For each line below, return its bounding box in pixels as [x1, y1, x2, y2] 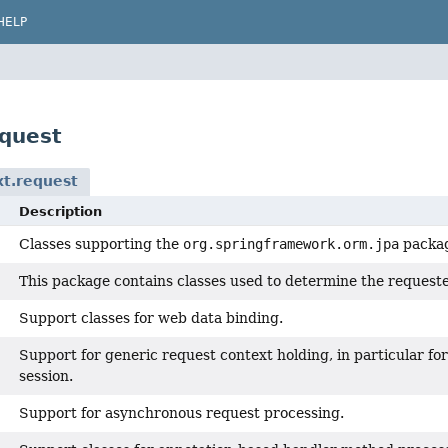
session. [19, 368, 73, 384]
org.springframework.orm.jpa [183, 236, 399, 252]
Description [19, 204, 102, 219]
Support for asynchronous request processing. [19, 405, 344, 421]
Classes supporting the [19, 236, 183, 252]
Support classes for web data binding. [19, 310, 283, 326]
